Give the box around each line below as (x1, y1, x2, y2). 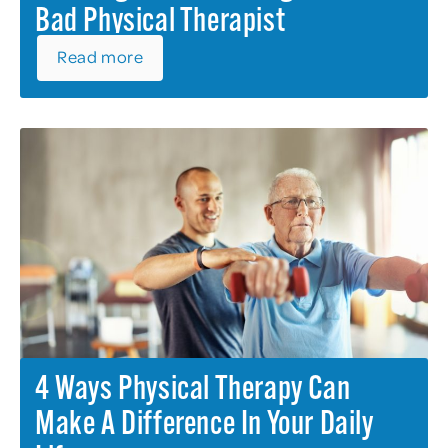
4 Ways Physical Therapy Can (35, 373, 351, 407)
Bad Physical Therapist (35, 5, 286, 39)
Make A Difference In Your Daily (35, 408, 374, 442)
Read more (57, 44, 144, 67)
